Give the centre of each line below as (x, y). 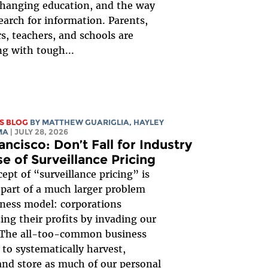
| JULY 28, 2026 (39, 132)
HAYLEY (148, 123)
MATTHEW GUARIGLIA (85, 123)
